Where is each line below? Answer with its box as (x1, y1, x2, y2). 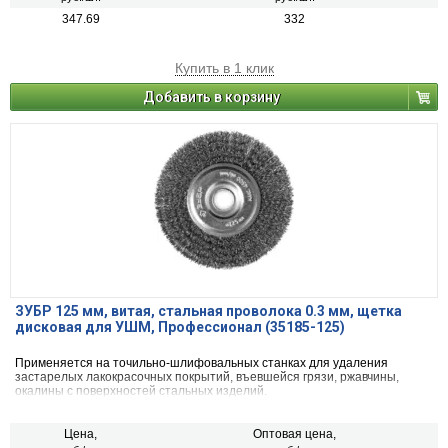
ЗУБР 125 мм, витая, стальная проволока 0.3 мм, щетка (15, 303, 402, 320)
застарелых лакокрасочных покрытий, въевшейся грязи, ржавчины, (15, 370, 399, 385)
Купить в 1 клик (174, 60, 274, 77)
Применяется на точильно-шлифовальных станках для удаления (15, 356, 388, 371)
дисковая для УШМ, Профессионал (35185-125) (15, 319, 345, 336)
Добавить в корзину (143, 89, 280, 106)
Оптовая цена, (253, 427, 336, 442)
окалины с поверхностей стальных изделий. (15, 384, 267, 399)
